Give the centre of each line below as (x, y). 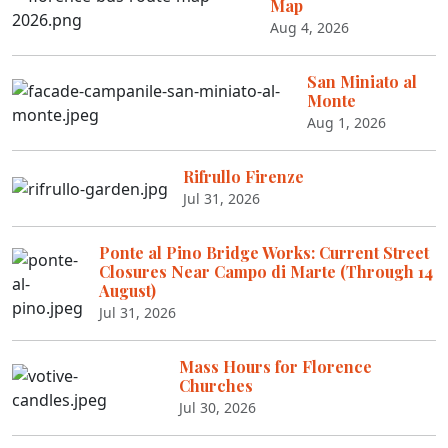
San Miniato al (362, 81)
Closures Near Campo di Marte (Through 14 (265, 271)
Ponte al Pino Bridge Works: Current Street (263, 252)
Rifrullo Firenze (243, 176)
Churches (216, 385)
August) (127, 290)
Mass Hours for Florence (276, 366)
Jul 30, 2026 (218, 407)
